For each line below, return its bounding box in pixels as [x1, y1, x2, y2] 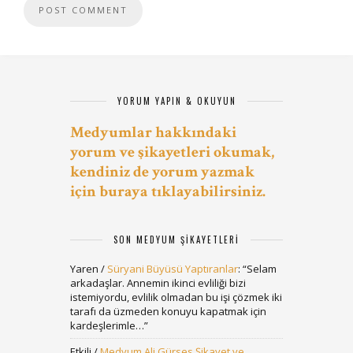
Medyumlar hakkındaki [70, 122, 236, 143]
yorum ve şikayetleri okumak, [70, 142, 274, 162]
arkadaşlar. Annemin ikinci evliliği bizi [70, 276, 246, 290]
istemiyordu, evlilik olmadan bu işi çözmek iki [70, 290, 282, 304]
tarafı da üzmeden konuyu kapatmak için [70, 304, 266, 318]
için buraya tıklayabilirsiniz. [70, 181, 266, 202]
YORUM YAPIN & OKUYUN [117, 95, 236, 107]
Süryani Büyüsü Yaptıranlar [107, 262, 238, 276]
